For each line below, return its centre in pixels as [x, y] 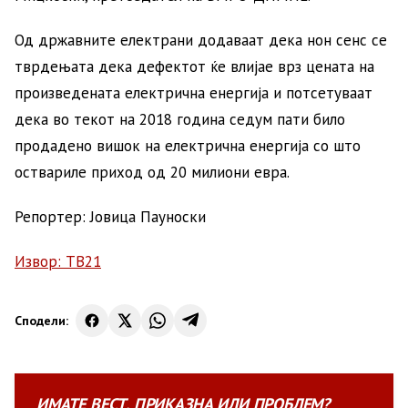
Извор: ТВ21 [58, 261]
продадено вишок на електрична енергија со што [188, 146]
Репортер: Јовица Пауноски [110, 217]
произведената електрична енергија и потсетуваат [194, 93]
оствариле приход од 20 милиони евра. [152, 172]
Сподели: [41, 320]
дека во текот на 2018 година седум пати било [180, 119]
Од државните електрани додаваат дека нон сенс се [201, 40]
